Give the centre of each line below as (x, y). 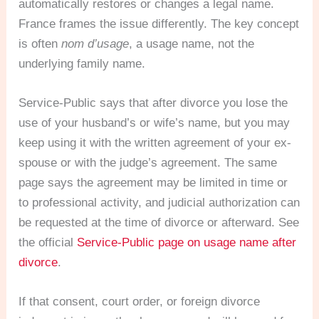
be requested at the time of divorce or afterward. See (159, 222)
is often (40, 43)
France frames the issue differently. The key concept (159, 23)
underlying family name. (82, 63)
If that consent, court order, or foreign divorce (140, 302)
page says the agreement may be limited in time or (153, 182)
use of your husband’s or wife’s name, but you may (155, 122)
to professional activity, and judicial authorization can (159, 202)
